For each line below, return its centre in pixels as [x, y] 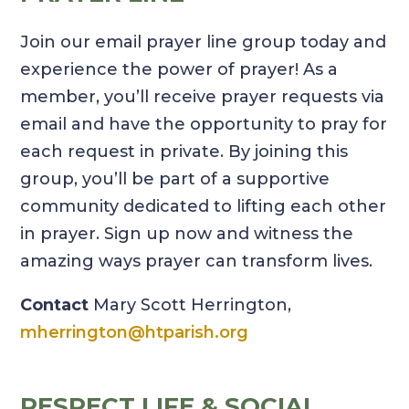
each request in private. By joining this [184, 152]
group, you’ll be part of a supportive [175, 179]
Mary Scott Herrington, [190, 305]
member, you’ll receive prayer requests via [203, 97]
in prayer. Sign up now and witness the [187, 234]
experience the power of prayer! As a [179, 70]
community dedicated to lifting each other [204, 207]
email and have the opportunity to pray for [204, 125]
